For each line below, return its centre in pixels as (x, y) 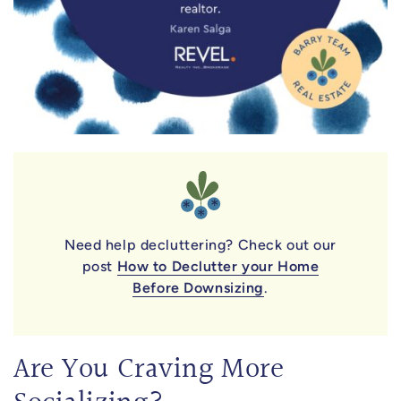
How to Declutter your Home (218, 267)
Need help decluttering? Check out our (200, 245)
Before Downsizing (199, 288)
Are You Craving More (149, 371)
